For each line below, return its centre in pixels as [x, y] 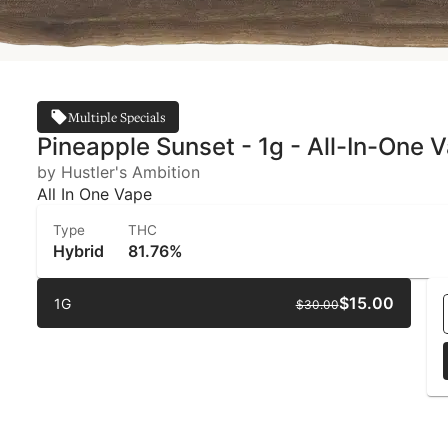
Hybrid [79, 250]
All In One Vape [95, 193]
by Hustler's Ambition [119, 171]
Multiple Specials [117, 116]
